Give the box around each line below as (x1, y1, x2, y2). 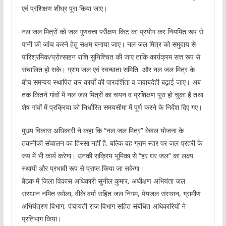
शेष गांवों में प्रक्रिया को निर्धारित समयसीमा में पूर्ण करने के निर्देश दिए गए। (21, 102, 202, 112)
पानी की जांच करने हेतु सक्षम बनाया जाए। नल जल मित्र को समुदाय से (21, 39, 196, 49)
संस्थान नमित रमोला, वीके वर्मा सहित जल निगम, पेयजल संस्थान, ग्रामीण (21, 189, 201, 199)
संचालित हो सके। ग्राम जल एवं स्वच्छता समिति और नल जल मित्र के (21, 65, 195, 75)
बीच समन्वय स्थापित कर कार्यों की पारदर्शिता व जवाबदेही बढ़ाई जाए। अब (21, 77, 201, 87)
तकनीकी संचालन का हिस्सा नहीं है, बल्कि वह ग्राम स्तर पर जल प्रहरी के (21, 138, 202, 148)
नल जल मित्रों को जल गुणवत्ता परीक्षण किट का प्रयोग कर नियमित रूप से (21, 27, 203, 37)
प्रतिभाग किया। (21, 214, 62, 224)
